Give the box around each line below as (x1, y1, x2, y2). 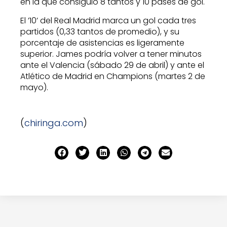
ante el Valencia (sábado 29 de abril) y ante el (20, 59, 204, 71)
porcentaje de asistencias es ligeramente (20, 36, 184, 49)
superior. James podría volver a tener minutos (20, 48, 202, 60)
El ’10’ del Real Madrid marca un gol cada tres (20, 14, 196, 26)
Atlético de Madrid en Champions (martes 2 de (20, 70, 205, 82)
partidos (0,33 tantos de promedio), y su (20, 25, 179, 37)
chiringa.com (24, 117, 83, 130)
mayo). (20, 81, 48, 93)
